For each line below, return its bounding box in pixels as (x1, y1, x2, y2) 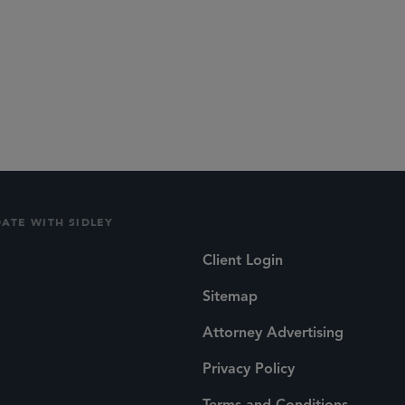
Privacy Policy (202, 362, 295, 377)
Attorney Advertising (202, 325, 344, 341)
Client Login (202, 253, 283, 268)
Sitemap (202, 289, 258, 305)
